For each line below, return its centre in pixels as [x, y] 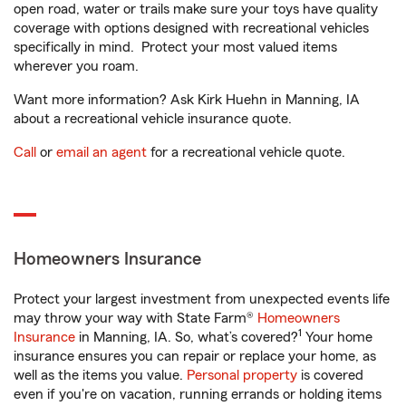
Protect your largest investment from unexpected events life [202, 299]
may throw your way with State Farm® [135, 318]
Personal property [242, 375]
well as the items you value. [100, 375]
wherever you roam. [76, 66]
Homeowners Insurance [107, 259]
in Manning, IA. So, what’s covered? [187, 337]
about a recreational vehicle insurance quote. [153, 119]
